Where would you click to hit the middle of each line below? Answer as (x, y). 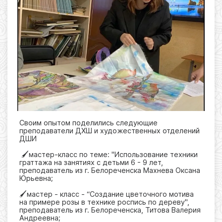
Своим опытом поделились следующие (88, 122)
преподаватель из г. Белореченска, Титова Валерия (110, 210)
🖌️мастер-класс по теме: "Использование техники (109, 154)
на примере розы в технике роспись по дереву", (104, 202)
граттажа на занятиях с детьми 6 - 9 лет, (91, 162)
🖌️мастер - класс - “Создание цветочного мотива (107, 194)
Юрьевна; (36, 178)
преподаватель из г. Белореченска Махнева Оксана (110, 170)
